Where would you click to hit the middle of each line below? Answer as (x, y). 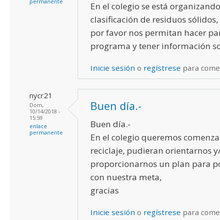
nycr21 (41, 95)
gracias (105, 190)
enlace (38, 126)
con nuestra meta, (126, 177)
